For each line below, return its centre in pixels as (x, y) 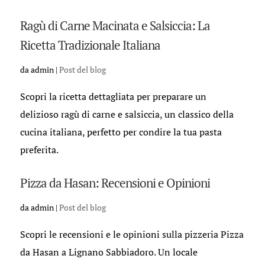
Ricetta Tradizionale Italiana (90, 45)
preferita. (39, 150)
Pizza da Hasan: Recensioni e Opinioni (115, 183)
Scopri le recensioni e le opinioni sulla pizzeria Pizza (132, 234)
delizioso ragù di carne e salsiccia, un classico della (127, 114)
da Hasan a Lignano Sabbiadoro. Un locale (109, 252)
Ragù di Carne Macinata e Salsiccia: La (115, 25)
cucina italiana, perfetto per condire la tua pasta (121, 132)
